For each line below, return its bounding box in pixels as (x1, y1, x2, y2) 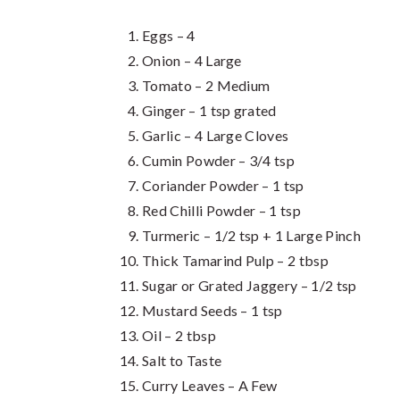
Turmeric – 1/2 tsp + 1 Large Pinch (142, 227, 361, 244)
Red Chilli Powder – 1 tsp (142, 202, 301, 219)
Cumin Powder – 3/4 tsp (142, 152, 296, 169)
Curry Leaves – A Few (142, 377, 278, 394)
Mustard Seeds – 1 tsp (142, 302, 283, 319)
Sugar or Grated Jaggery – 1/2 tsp (142, 277, 357, 294)
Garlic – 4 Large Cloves (142, 127, 289, 144)
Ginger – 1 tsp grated (142, 102, 277, 119)
